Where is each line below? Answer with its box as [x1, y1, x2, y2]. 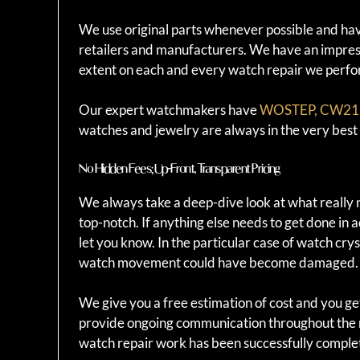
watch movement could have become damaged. [79, 253, 358, 271]
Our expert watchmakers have [79, 101, 260, 119]
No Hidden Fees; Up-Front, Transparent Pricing [79, 160, 280, 176]
